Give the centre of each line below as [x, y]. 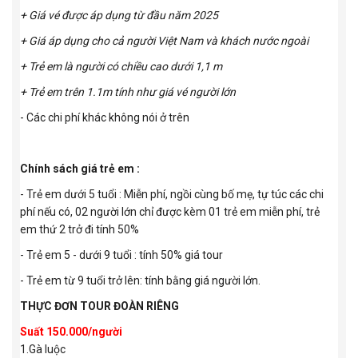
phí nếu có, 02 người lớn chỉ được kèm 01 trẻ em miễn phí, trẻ [170, 212]
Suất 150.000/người [71, 332]
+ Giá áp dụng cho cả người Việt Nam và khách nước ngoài [164, 41]
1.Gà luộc [43, 350]
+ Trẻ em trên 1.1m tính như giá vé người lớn [128, 92]
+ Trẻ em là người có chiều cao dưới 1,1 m [121, 67]
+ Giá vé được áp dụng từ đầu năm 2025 [119, 16]
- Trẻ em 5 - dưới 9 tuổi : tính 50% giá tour [121, 255]
